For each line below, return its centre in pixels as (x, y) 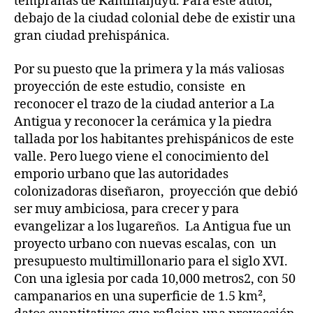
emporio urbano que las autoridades (121, 174)
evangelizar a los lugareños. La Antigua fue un (153, 226)
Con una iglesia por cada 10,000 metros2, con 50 (155, 279)
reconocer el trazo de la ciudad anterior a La (144, 104)
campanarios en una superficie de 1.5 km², (140, 296)
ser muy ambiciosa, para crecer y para (126, 209)
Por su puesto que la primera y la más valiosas (149, 69)
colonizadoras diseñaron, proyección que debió (156, 191)
